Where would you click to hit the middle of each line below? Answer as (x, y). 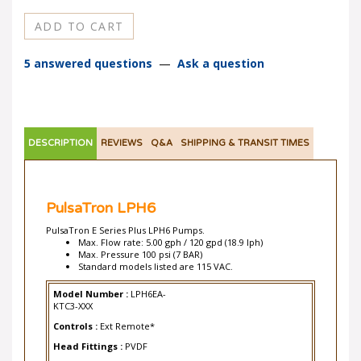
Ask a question (221, 53)
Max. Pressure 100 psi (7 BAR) (140, 244)
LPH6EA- (148, 283)
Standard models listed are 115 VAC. (156, 256)
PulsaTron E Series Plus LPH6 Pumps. (125, 220)
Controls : (77, 315)
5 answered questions (88, 53)
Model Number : (92, 283)
